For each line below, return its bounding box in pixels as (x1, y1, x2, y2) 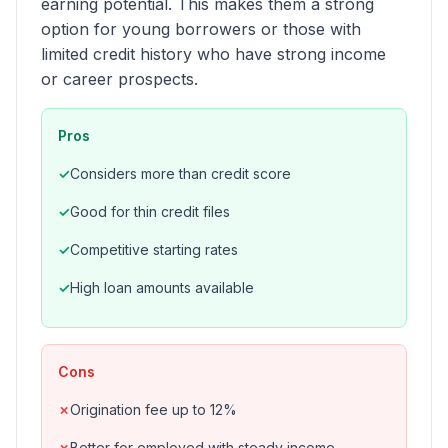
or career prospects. (41, 69, 198, 89)
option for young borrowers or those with (41, 19, 361, 39)
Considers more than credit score (70, 165, 291, 182)
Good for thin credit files (70, 203, 230, 220)
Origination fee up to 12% (70, 401, 237, 418)
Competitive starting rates (70, 241, 238, 258)
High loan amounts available (70, 279, 254, 296)
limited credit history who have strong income (41, 44, 386, 64)
